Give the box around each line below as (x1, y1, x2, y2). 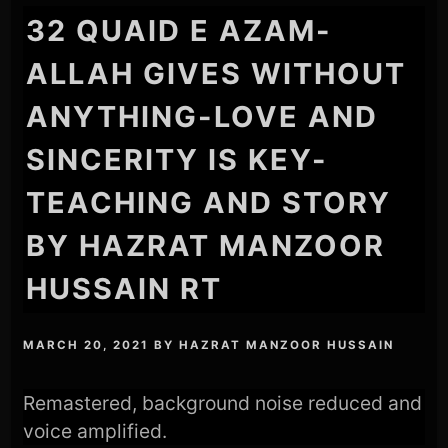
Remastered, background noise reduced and (23, 390, 423, 415)
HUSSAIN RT (26, 271, 223, 307)
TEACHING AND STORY (26, 185, 392, 221)
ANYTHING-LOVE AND (26, 99, 379, 135)
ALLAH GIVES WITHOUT (26, 56, 407, 92)
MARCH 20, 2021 (23, 337, 150, 352)
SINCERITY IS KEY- (26, 142, 329, 178)
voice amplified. (23, 418, 168, 443)
